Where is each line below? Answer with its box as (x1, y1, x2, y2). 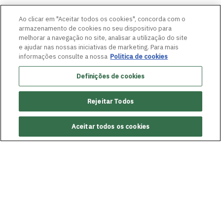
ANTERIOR (25, 164, 50, 170)
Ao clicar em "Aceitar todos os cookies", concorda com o (19, 15, 186, 23)
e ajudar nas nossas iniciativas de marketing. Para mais (19, 43, 179, 51)
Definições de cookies (76, 72, 145, 80)
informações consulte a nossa (19, 52, 108, 61)
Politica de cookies (110, 52, 168, 61)
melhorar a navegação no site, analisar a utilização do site (19, 34, 188, 42)
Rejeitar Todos (87, 97, 134, 106)
